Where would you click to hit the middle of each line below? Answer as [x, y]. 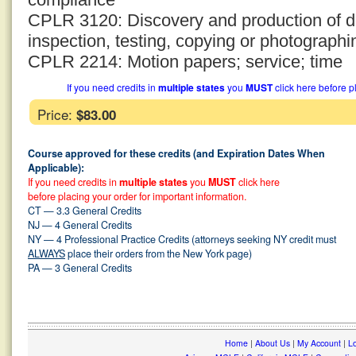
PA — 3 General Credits [80, 268]
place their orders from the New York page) [159, 253]
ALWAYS [46, 253]
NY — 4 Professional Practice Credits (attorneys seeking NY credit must [182, 239]
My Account [319, 343]
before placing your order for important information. [137, 196]
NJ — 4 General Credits [80, 225]
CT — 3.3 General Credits [85, 211]
